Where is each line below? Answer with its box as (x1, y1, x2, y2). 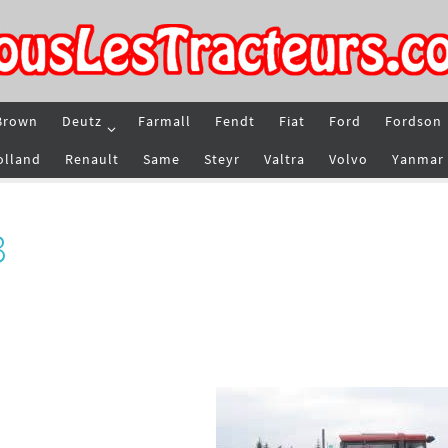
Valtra (264, 150, 305, 168)
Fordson (385, 112, 442, 130)
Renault (65, 150, 119, 168)
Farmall (138, 112, 191, 130)
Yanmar (392, 150, 444, 168)
